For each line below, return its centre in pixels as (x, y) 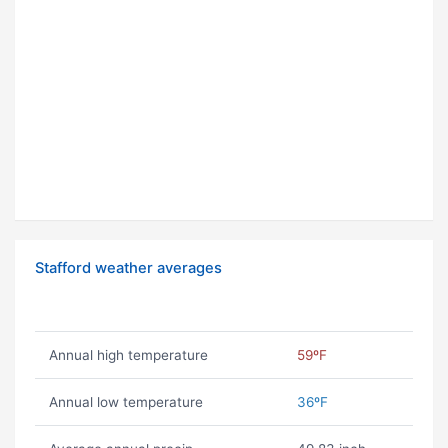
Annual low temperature (125, 402)
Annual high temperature (128, 355)
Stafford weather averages (128, 268)
